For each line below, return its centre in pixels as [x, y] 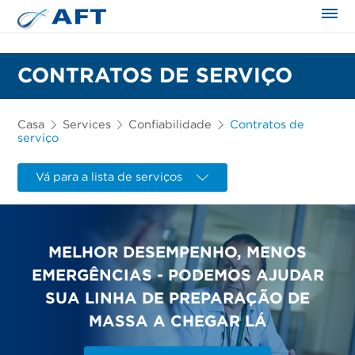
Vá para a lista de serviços [109, 177]
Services [86, 125]
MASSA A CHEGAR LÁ [177, 321]
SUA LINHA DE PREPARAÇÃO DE [177, 298]
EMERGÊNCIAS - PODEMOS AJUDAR [177, 275]
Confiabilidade [170, 125]
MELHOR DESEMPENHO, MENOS [177, 252]
